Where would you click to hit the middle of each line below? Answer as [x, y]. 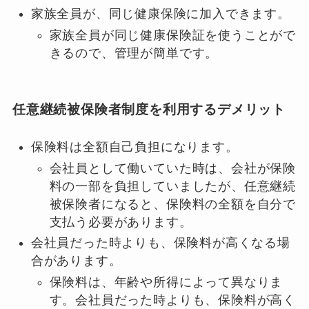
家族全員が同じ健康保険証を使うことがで [172, 35]
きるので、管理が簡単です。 [134, 53]
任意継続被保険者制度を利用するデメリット [149, 110]
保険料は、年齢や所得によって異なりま [166, 282]
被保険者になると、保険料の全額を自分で [172, 204]
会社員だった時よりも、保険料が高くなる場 [160, 243]
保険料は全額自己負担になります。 [134, 147]
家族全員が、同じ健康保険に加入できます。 [160, 14]
